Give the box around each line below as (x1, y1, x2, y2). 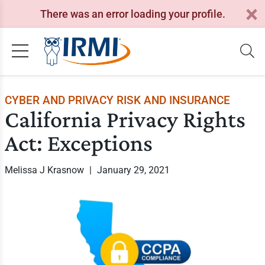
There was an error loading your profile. (40, 7, 225, 20)
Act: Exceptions (4, 130, 153, 156)
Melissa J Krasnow (4, 164, 86, 176)
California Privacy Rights (4, 106, 245, 132)
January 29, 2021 (96, 164, 170, 176)
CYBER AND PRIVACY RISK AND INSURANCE (4, 93, 230, 107)
